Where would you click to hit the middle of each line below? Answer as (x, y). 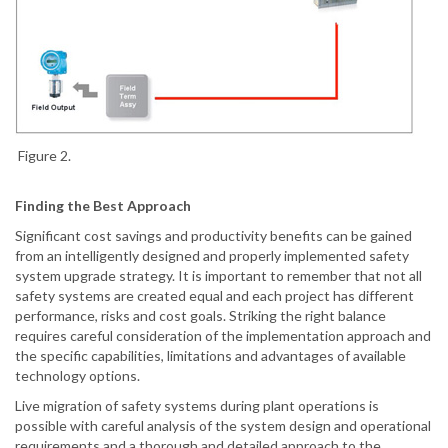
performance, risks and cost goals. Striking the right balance (200, 316)
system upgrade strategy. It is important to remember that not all (218, 276)
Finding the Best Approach (103, 206)
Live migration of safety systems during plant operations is (197, 406)
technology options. (77, 376)
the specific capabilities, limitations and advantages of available (210, 356)
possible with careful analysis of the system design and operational (223, 426)
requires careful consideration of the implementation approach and (223, 336)
